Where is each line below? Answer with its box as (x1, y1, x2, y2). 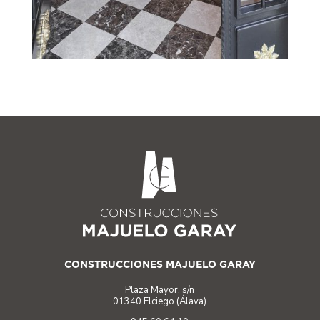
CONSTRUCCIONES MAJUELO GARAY (64, 258, 256, 269)
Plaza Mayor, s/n (125, 283, 195, 296)
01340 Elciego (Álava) (113, 294, 207, 308)
